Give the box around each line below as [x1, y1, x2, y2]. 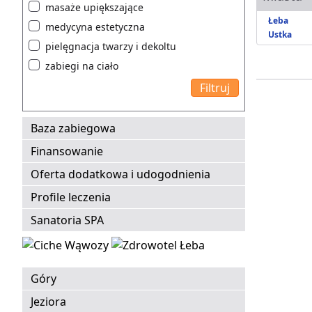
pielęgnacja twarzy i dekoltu [45, 40, 176, 54]
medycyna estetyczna [45, 20, 145, 34]
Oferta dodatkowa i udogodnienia [31, 166, 210, 182]
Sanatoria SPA [31, 212, 104, 228]
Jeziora [31, 294, 66, 310]
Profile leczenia [31, 189, 111, 205]
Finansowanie [31, 143, 103, 159]
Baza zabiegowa [31, 120, 116, 136]
